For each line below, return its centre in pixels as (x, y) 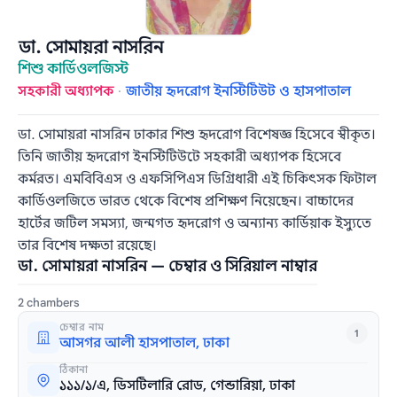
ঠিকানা (74, 370)
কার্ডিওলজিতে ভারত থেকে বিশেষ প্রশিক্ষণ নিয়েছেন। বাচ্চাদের (186, 202)
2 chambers (49, 303)
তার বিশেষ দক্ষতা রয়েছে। (88, 246)
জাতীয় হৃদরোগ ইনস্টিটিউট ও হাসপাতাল (239, 92)
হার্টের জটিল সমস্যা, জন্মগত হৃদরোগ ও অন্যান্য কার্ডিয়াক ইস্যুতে (195, 224)
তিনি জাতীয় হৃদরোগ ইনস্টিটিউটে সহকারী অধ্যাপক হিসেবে (180, 157)
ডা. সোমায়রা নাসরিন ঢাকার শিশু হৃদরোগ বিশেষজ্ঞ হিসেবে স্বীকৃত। (197, 135)
